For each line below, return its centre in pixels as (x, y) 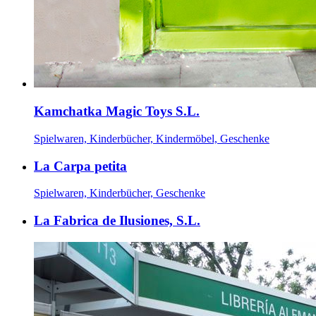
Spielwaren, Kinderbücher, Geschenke (120, 193)
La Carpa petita (80, 166)
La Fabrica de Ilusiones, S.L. (117, 221)
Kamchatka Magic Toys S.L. (117, 111)
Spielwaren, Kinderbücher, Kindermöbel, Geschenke (152, 138)
